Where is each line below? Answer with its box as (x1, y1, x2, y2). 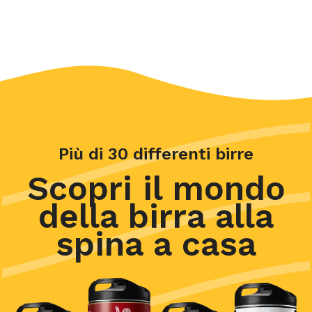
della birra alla (38, 196, 274, 236)
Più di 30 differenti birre (58, 143, 253, 164)
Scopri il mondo (26, 168, 286, 208)
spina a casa (56, 224, 256, 264)
